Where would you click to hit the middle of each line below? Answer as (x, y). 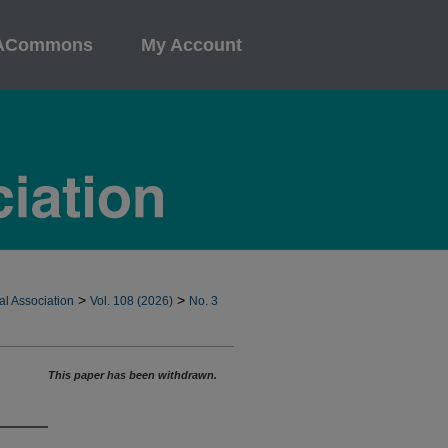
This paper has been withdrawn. (132, 375)
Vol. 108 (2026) (131, 301)
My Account (191, 45)
